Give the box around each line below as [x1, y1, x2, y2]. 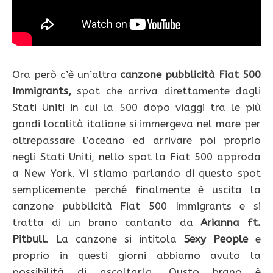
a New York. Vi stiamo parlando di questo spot [12, 167, 261, 180]
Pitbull [12, 233, 46, 246]
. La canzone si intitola [46, 233, 184, 246]
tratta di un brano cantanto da [12, 216, 201, 229]
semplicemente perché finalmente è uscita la [12, 183, 261, 196]
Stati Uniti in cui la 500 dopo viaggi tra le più [12, 101, 261, 114]
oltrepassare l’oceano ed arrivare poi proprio [12, 134, 261, 147]
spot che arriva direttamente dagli [71, 85, 261, 97]
